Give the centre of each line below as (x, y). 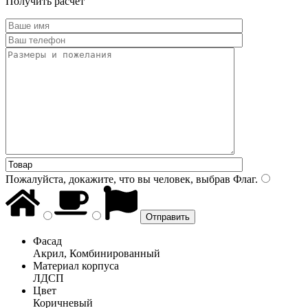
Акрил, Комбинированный (97, 253)
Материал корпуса (76, 265)
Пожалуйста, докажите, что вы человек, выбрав (118, 179)
